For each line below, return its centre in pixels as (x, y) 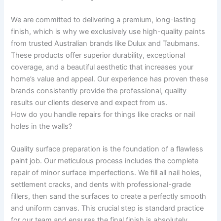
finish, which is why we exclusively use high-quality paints (108, 32)
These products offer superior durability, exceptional (98, 55)
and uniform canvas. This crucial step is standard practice (108, 208)
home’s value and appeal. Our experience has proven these (110, 79)
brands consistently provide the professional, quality (99, 91)
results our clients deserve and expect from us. (89, 103)
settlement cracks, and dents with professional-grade (101, 185)
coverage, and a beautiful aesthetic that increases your (102, 67)
